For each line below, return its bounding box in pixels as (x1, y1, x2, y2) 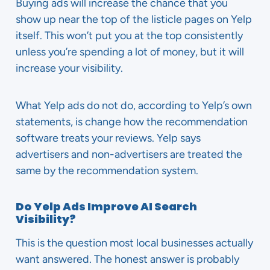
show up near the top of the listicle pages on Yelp (16, 13, 252, 26)
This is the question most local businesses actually (16, 236, 253, 250)
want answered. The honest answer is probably (16, 253, 239, 266)
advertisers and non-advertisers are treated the (16, 148, 242, 161)
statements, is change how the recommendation (16, 115, 248, 128)
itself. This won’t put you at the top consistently (16, 29, 243, 42)
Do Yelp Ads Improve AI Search (16, 199, 197, 214)
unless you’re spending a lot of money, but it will (16, 45, 244, 58)
